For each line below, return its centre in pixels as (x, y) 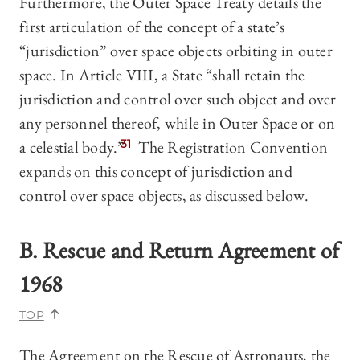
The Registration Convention (231, 147)
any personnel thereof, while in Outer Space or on (178, 123)
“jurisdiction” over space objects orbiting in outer (176, 51)
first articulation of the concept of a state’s (152, 27)
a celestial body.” (72, 147)
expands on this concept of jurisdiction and (156, 172)
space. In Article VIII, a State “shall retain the (162, 75)
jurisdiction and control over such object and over (178, 99)
